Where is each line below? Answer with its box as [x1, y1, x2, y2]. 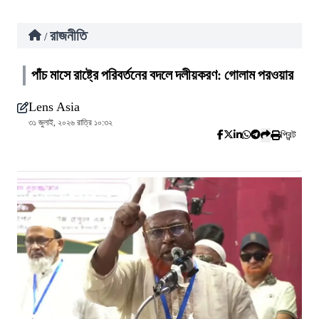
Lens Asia [28, 100, 80, 114]
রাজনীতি [50, 28, 87, 43]
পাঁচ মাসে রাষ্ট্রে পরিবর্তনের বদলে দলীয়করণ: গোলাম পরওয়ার [31, 67, 293, 83]
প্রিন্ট [281, 130, 296, 140]
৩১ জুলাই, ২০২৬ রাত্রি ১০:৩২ [28, 117, 113, 127]
